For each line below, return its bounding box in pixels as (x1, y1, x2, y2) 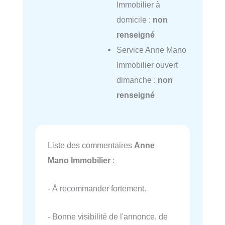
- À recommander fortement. (48, 183, 146, 193)
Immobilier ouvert (116, 60, 178, 69)
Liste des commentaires (48, 140, 134, 150)
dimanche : (116, 75, 158, 84)
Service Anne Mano (116, 45, 186, 54)
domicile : (116, 15, 153, 24)
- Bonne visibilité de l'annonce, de (48, 212, 168, 221)
